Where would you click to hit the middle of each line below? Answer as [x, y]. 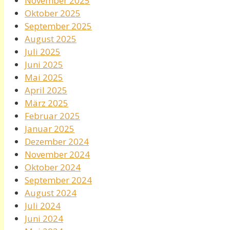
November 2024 [57, 154]
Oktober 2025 [53, 13]
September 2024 [58, 180]
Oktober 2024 [53, 167]
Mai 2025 [44, 77]
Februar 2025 [52, 116]
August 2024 [51, 193]
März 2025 [46, 103]
